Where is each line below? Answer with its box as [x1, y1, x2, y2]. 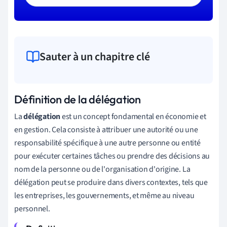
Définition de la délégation [14, 92, 141, 106]
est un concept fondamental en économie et [60, 110, 206, 122]
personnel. [14, 203, 50, 214]
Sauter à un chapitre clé [40, 48, 150, 65]
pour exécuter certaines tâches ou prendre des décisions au [14, 150, 210, 162]
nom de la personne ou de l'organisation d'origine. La [14, 163, 191, 175]
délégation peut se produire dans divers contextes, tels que [14, 176, 208, 188]
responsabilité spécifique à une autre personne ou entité [14, 137, 201, 148]
